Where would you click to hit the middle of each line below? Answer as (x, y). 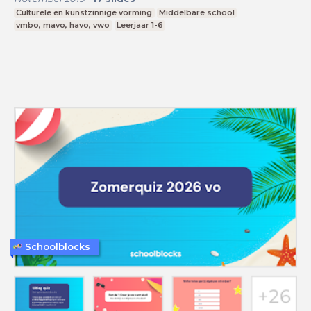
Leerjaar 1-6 (140, 25)
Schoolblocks (58, 246)
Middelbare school (196, 12)
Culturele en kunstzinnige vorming (84, 12)
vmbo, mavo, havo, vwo (63, 25)
